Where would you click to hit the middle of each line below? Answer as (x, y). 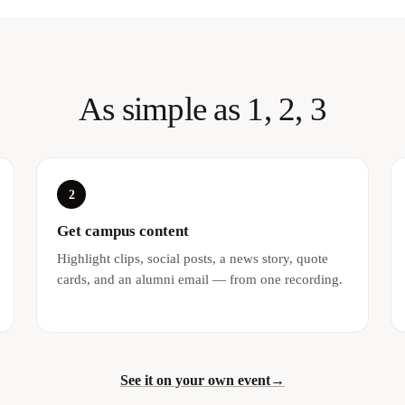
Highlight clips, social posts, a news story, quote (193, 258)
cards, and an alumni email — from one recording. (200, 278)
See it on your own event (195, 380)
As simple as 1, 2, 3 (202, 109)
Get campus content (123, 231)
